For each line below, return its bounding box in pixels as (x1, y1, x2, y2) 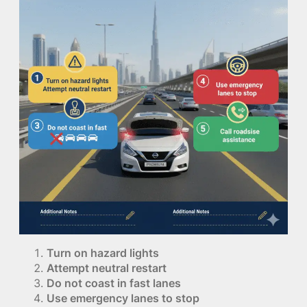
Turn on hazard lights (47, 245, 159, 260)
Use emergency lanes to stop (47, 291, 199, 305)
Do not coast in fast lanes (47, 275, 181, 290)
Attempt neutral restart (47, 260, 167, 275)
